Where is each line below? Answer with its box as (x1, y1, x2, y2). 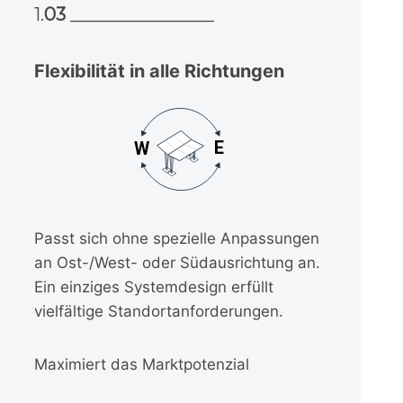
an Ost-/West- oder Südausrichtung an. (33, 254, 320, 273)
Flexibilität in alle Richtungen (33, 59, 284, 82)
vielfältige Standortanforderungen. (33, 302, 283, 321)
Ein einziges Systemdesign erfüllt (33, 278, 273, 297)
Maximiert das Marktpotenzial (33, 355, 249, 374)
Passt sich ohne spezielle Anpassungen (33, 229, 319, 248)
